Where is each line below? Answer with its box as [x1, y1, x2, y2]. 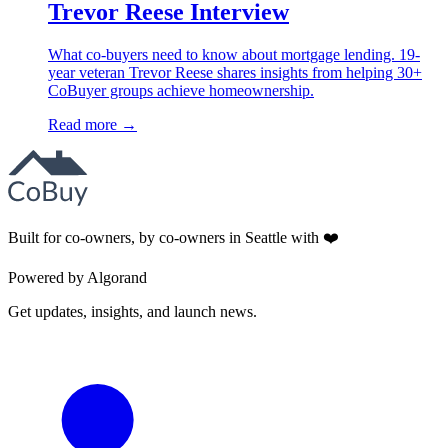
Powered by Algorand [8, 268, 147, 286]
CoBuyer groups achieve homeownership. [48, 81, 314, 99]
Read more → [48, 115, 137, 133]
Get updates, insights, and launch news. [8, 302, 257, 320]
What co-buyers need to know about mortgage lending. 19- [48, 45, 420, 63]
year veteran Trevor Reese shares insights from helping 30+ [48, 63, 422, 81]
